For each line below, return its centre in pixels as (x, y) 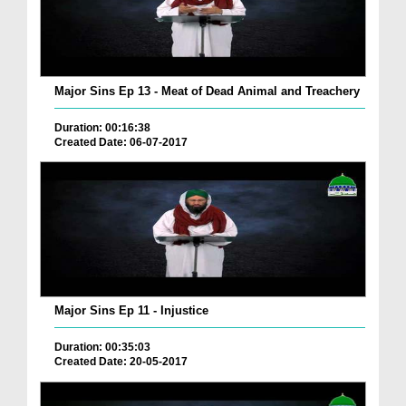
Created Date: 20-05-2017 (121, 362)
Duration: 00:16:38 (102, 127)
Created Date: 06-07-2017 (121, 142)
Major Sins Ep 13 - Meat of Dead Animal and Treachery (207, 91)
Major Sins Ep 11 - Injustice (131, 311)
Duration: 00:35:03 (102, 348)
